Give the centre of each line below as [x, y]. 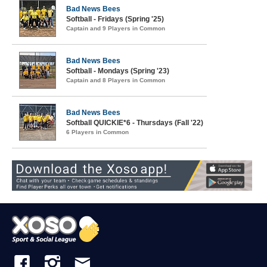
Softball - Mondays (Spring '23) [118, 71]
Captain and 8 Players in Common [116, 80]
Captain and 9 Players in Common [116, 28]
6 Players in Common [97, 132]
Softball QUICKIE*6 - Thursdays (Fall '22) [135, 123]
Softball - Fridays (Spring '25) [115, 19]
